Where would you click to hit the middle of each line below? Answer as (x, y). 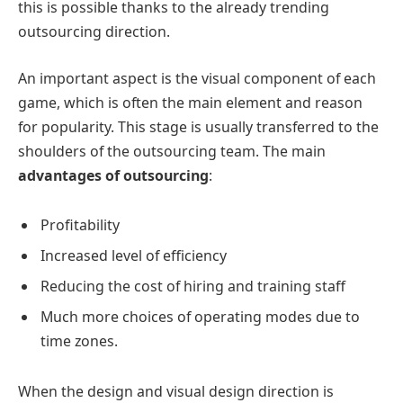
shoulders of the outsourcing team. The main (172, 151)
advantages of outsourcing (113, 175)
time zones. (79, 341)
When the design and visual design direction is (176, 391)
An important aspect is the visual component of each (197, 78)
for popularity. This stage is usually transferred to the (198, 126)
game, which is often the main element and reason (190, 102)
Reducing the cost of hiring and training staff (193, 287)
